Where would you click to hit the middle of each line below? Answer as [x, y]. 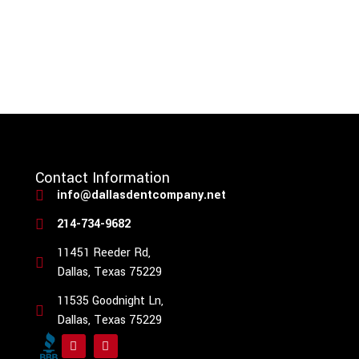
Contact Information [102, 178]
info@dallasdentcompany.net [142, 196]
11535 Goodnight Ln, [111, 301]
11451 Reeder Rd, [104, 253]
